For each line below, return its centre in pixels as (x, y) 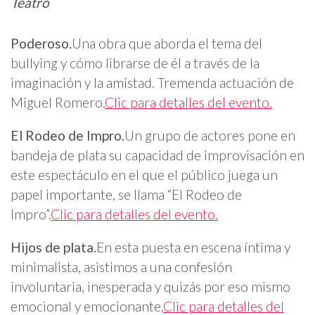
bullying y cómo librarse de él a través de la (135, 63)
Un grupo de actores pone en (210, 135)
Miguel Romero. (58, 102)
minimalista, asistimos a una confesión (121, 266)
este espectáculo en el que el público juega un (144, 174)
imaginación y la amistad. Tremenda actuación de (152, 82)
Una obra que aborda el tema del (167, 43)
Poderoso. (41, 43)
